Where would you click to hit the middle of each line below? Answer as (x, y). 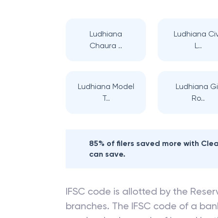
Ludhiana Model (106, 86)
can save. (107, 154)
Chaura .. (106, 45)
